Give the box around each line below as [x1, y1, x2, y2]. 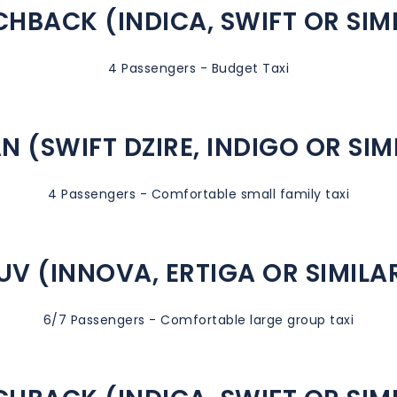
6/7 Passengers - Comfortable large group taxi [43, 310, 354, 329]
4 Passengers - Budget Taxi [108, 58, 289, 77]
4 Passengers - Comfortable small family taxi [48, 184, 349, 203]
